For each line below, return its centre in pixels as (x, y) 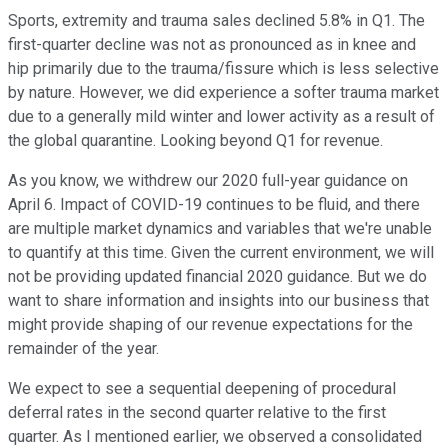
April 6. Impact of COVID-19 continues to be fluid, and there (214, 205)
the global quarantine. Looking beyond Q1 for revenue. (195, 141)
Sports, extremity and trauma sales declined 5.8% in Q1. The (216, 21)
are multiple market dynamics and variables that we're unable (220, 229)
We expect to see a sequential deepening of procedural (202, 389)
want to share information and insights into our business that (218, 301)
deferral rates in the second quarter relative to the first (197, 413)
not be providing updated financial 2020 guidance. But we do (217, 277)
